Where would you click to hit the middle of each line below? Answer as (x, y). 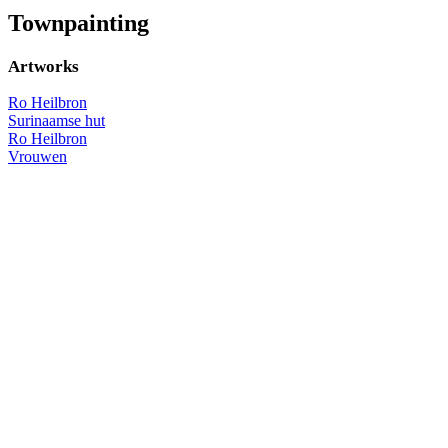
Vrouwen (37, 156)
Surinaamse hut (56, 120)
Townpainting (78, 22)
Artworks (43, 66)
